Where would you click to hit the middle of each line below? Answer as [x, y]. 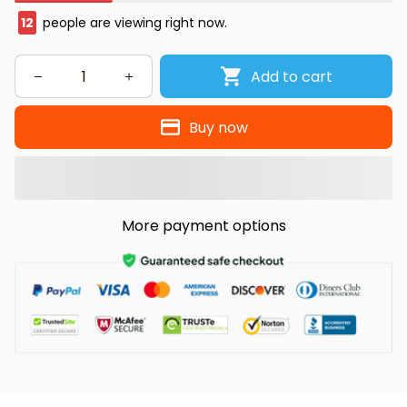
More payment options [203, 226]
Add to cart [291, 76]
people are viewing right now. [133, 23]
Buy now [219, 127]
